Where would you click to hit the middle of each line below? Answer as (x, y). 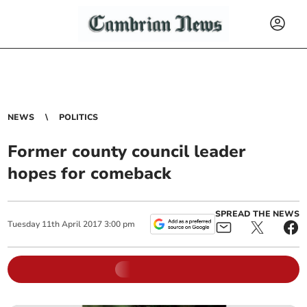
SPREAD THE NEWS (257, 214)
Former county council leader (127, 151)
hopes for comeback (90, 173)
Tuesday (24, 224)
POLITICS (79, 117)
